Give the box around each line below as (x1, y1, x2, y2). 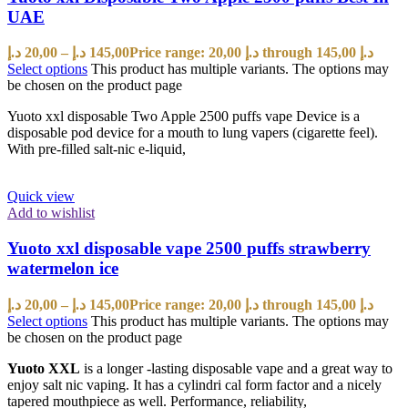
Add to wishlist (7, 205, 95, 221)
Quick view (7, 189, 75, 205)
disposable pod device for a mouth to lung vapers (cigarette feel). (7, 125, 378, 141)
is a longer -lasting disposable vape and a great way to (80, 360, 393, 376)
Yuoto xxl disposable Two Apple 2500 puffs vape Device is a (7, 108, 360, 125)
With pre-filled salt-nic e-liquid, (7, 141, 186, 158)
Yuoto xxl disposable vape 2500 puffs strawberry (7, 238, 371, 258)
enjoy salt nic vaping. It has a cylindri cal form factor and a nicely (7, 376, 382, 393)
